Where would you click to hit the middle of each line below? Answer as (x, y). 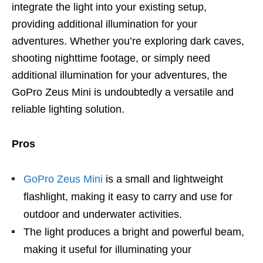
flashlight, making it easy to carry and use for (128, 197)
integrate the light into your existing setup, (109, 7)
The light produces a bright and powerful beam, (134, 232)
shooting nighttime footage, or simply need (111, 58)
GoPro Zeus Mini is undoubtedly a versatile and (123, 92)
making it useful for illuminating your (107, 250)
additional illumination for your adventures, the (119, 75)
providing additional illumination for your (104, 24)
